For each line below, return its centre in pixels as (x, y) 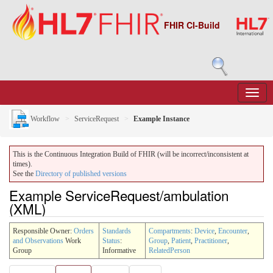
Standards (117, 231)
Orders (84, 231)
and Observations (38, 240)
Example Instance (161, 119)
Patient (181, 240)
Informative (119, 250)
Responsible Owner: (43, 231)
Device (204, 231)
